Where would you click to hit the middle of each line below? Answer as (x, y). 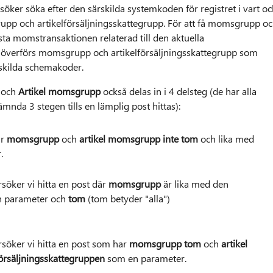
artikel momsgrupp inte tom (140, 139)
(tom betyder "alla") (127, 199)
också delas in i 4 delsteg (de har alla (178, 91)
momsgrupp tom (165, 244)
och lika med (227, 139)
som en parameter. (147, 258)
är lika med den (196, 184)
